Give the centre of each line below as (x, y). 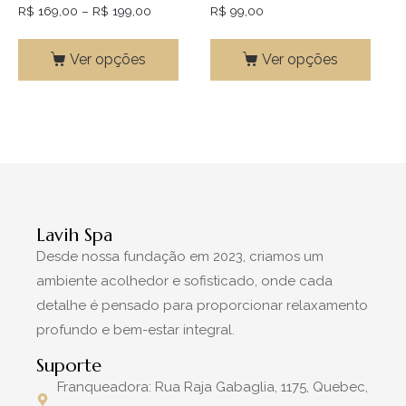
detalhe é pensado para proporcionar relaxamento (202, 305)
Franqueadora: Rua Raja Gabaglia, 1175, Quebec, (212, 387)
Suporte (69, 365)
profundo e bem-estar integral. (137, 329)
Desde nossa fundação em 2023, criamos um (180, 256)
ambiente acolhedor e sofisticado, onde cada (184, 280)
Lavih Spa (74, 235)
